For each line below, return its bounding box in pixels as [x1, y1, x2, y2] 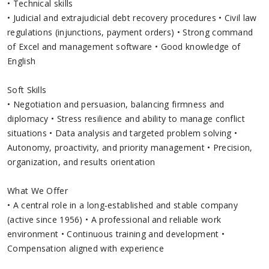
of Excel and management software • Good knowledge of [7, 40, 241, 52]
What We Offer [7, 184, 68, 196]
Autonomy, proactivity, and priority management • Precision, [7, 141, 253, 153]
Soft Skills [7, 83, 47, 95]
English [7, 55, 36, 67]
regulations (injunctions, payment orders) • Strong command [7, 26, 253, 38]
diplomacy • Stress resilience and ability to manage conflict [7, 112, 245, 124]
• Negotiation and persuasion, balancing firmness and [7, 98, 225, 110]
